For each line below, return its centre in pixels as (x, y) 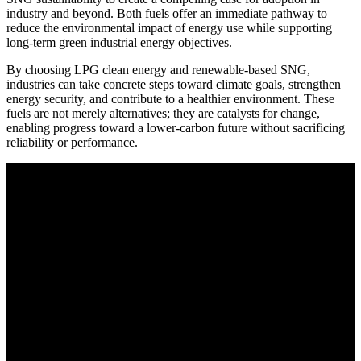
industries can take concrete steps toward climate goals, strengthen (174, 84)
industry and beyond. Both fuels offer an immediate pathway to (167, 13)
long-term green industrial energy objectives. (119, 42)
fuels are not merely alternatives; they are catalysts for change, (163, 113)
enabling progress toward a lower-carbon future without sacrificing (176, 127)
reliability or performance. (72, 142)
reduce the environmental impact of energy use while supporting (169, 27)
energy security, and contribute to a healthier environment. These (170, 98)
